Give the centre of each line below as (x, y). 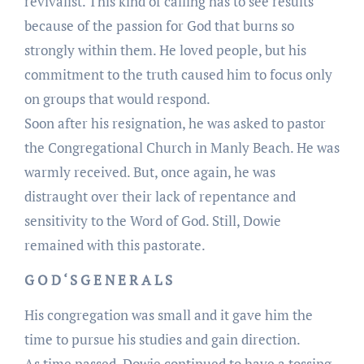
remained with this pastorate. (115, 245)
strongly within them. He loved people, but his (165, 50)
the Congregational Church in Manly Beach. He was (182, 147)
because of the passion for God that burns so (159, 25)
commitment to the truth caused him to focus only (178, 74)
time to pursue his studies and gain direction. (162, 339)
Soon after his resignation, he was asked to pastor (175, 123)
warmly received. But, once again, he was (149, 171)
